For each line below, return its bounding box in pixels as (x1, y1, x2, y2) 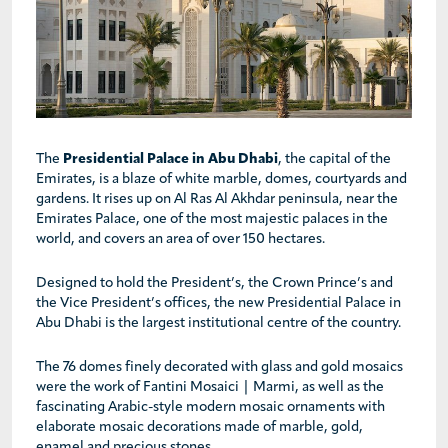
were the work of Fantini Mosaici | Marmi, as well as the (36, 380, 384, 396)
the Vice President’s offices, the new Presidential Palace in (36, 296, 401, 312)
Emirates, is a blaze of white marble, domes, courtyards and (36, 172, 407, 188)
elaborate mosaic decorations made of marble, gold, (36, 420, 363, 436)
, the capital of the (278, 152, 391, 168)
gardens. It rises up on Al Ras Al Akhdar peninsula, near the (36, 192, 398, 208)
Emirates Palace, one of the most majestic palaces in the (36, 212, 388, 228)
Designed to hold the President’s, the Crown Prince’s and (36, 276, 393, 292)
